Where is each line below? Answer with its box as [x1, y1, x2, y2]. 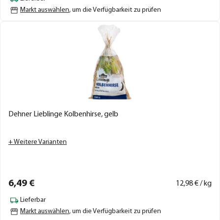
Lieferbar [20, 196, 46, 204]
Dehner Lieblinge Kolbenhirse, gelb [8, 110, 118, 118]
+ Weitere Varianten [8, 138, 67, 146]
